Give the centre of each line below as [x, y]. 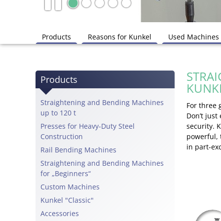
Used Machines [194, 37]
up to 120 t [58, 112]
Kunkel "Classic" [67, 200]
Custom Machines [70, 186]
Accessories [60, 213]
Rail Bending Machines [78, 149]
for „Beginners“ [66, 173]
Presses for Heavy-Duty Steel [88, 126]
